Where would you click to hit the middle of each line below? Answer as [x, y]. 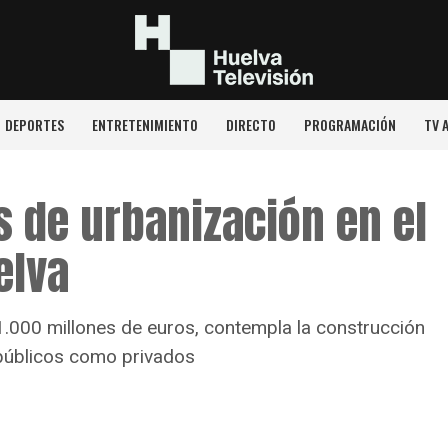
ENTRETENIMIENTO [144, 124]
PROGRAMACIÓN [349, 124]
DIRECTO [250, 124]
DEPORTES [34, 124]
